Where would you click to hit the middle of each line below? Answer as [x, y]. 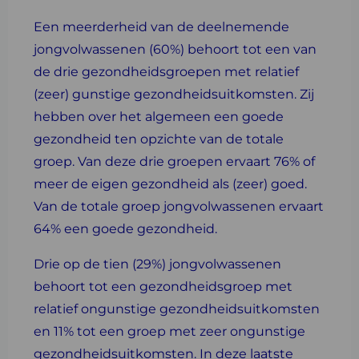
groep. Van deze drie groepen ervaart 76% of [174, 161]
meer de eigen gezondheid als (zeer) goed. [170, 184]
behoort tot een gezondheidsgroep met [163, 286]
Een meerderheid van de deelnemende [161, 27]
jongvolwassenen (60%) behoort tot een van [175, 49]
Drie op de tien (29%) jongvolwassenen [157, 264]
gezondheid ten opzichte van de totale [159, 139]
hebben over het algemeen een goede [159, 117]
